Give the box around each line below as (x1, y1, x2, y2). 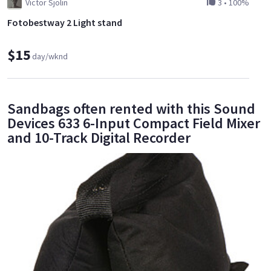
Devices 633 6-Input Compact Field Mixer (7, 113, 260, 132)
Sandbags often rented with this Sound (7, 99, 255, 118)
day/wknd (32, 51, 68, 62)
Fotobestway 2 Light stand (7, 16, 122, 29)
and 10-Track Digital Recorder (7, 128, 191, 147)
